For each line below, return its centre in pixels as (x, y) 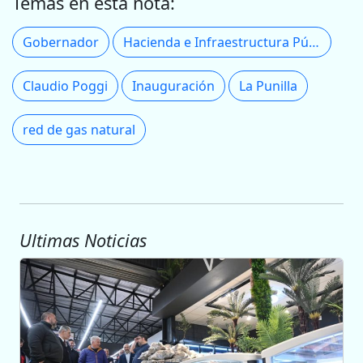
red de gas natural (79, 130)
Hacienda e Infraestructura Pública (314, 43)
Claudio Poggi (65, 86)
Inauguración (173, 86)
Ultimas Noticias (83, 241)
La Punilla (268, 86)
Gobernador (61, 43)
